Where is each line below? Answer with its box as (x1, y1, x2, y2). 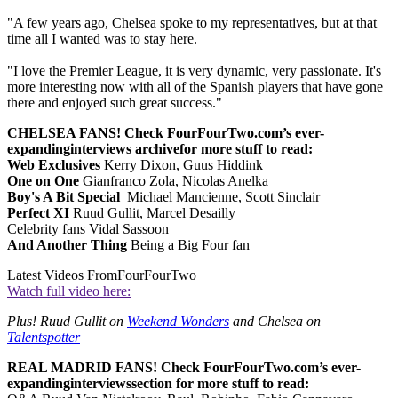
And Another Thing (7, 237, 127, 253)
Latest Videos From (7, 267, 117, 283)
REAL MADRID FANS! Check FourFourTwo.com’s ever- (7, 360, 361, 376)
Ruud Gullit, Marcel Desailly (69, 205, 235, 221)
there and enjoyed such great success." (7, 95, 222, 111)
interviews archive (70, 141, 179, 157)
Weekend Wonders (127, 314, 229, 330)
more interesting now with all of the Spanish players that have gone (7, 79, 383, 95)
